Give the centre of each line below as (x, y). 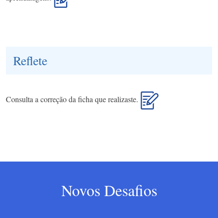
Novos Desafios (109, 190)
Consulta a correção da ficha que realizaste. (73, 99)
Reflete (30, 61)
